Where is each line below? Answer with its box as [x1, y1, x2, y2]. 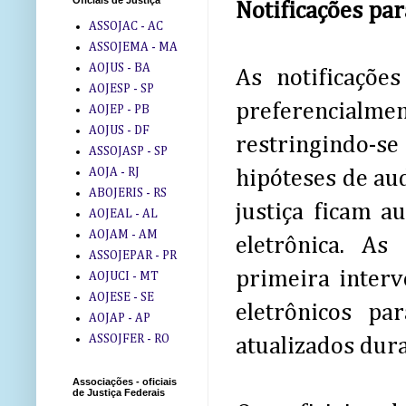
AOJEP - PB [88, 102, 150, 116]
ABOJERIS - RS [88, 186, 167, 199]
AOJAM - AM [88, 227, 158, 241]
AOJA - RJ [88, 165, 140, 179]
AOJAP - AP [88, 311, 150, 324]
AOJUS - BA [88, 61, 150, 74]
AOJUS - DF [88, 123, 150, 137]
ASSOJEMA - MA [88, 40, 178, 53]
